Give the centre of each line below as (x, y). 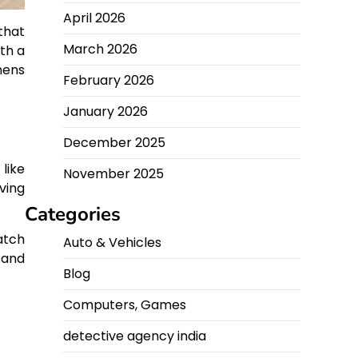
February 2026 (109, 81)
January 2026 (105, 112)
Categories (73, 215)
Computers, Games (125, 305)
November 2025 (113, 174)
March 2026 (100, 50)
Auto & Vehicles (112, 243)
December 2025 (114, 143)
